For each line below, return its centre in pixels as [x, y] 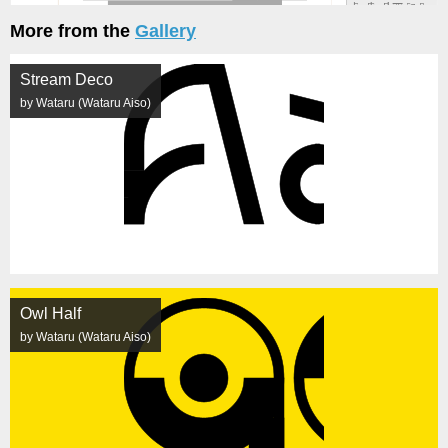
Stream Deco [66, 79]
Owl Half [50, 313]
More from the [72, 30]
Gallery [165, 30]
